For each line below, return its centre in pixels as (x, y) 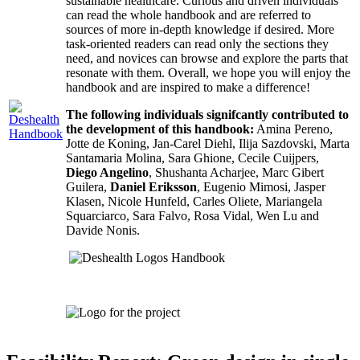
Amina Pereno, (293, 129)
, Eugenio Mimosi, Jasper (261, 186)
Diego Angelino (107, 172)
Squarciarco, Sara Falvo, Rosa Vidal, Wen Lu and (192, 215)
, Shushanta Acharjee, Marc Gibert (236, 172)
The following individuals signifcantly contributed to (207, 114)
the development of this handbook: (160, 129)
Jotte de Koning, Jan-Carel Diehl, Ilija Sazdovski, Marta (208, 143)
